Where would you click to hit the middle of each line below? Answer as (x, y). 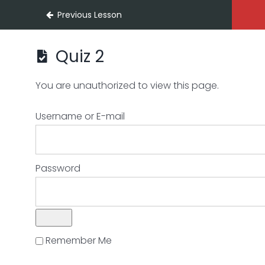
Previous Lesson (89, 14)
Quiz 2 (78, 56)
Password (58, 168)
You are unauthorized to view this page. (127, 85)
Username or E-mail (80, 116)
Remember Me (77, 240)
